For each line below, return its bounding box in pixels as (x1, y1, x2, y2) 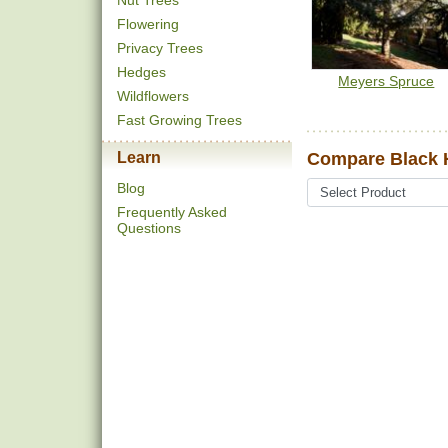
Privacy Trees (117, 40, 203, 56)
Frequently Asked (117, 204, 227, 220)
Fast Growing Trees (117, 112, 242, 128)
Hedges (117, 64, 166, 80)
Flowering (117, 16, 179, 32)
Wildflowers (117, 88, 189, 104)
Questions (117, 220, 181, 236)
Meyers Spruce (338, 73, 435, 90)
